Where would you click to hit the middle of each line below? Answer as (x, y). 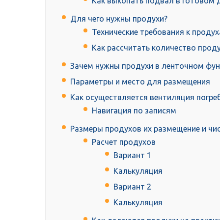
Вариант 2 (132, 187)
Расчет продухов (124, 142)
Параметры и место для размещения (140, 82)
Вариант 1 (132, 155)
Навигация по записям (134, 111)
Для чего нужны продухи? (119, 19)
